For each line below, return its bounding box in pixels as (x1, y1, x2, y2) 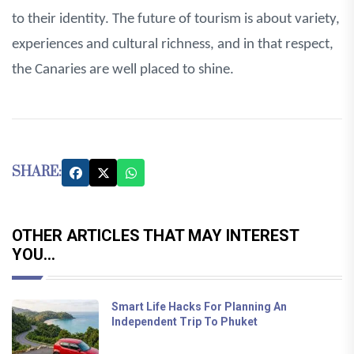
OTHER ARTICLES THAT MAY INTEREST (12, 226, 299, 246)
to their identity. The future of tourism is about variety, (12, 12, 340, 28)
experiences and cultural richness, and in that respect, (12, 37, 333, 53)
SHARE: (12, 164, 62, 182)
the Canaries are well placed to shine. (12, 62, 234, 78)
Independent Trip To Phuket (111, 315, 258, 329)
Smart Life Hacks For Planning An (111, 300, 287, 314)
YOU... (12, 245, 55, 265)
